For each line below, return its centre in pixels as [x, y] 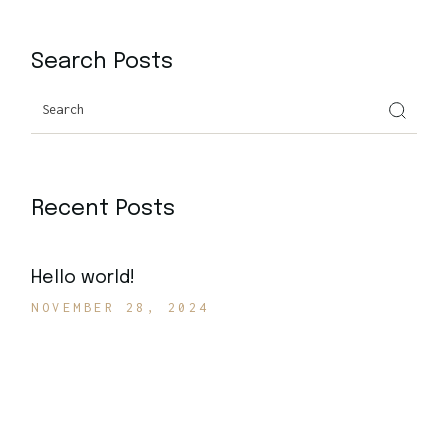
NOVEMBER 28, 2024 [120, 308]
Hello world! [83, 278]
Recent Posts [103, 209]
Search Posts [102, 62]
